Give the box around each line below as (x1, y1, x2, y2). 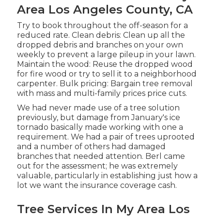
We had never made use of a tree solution (16, 103, 180, 113)
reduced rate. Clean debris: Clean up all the (16, 31, 185, 40)
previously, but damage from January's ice (16, 113, 180, 123)
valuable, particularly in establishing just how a (16, 171, 198, 181)
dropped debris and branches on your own (16, 40, 183, 50)
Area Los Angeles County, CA (16, 2, 193, 17)
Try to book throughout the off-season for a (16, 21, 188, 31)
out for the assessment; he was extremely (16, 161, 178, 171)
